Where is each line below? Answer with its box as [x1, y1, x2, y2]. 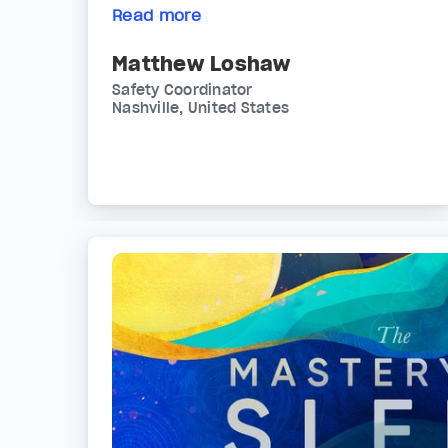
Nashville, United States [112, 99, 289, 118]
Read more [112, 5, 202, 26]
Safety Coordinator [112, 81, 253, 100]
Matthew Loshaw [112, 51, 291, 78]
